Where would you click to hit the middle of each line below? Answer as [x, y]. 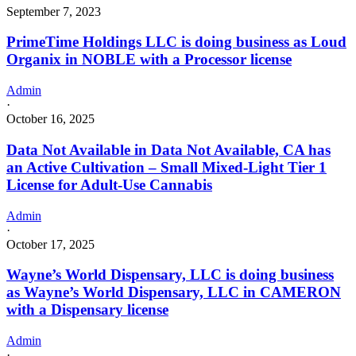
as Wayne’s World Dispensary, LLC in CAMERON [174, 292]
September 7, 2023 [54, 11]
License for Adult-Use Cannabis [109, 184]
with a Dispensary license [87, 310]
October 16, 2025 [50, 119]
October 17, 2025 [50, 244]
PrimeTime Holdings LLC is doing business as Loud [176, 42]
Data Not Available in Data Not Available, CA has [168, 149]
